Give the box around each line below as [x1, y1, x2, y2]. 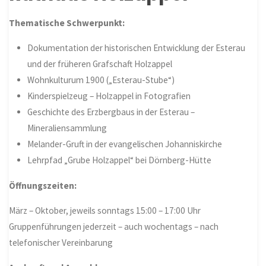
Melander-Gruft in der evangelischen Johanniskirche [27, 138, 222, 150]
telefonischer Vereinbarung [9, 236, 113, 248]
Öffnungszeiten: [9, 179, 77, 191]
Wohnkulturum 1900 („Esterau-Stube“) [27, 74, 175, 86]
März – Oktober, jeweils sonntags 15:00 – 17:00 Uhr [9, 204, 201, 216]
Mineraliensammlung [27, 122, 107, 134]
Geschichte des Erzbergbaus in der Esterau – [27, 106, 195, 118]
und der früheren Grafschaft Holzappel [27, 58, 172, 70]
